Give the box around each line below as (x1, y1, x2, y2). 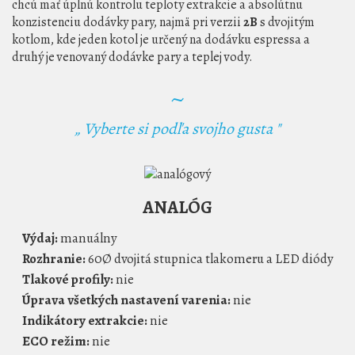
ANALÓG (143, 195, 212, 220)
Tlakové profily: (22, 270, 113, 289)
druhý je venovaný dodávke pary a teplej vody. (12, 48, 253, 66)
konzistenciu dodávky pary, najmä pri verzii (12, 13, 243, 31)
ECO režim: (22, 332, 90, 351)
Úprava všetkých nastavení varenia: (22, 291, 231, 310)
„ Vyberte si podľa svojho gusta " (74, 117, 281, 139)
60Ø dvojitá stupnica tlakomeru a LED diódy (86, 250, 333, 269)
